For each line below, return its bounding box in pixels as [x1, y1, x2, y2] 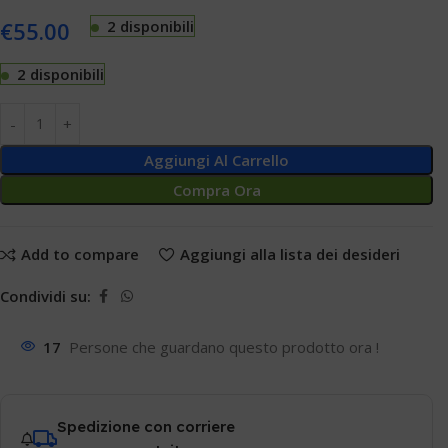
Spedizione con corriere [57, 416, 235, 436]
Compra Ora [172, 179, 261, 200]
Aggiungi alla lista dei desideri [179, 244, 400, 265]
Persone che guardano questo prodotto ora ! [69, 336, 379, 357]
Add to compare [20, 244, 139, 265]
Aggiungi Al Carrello [144, 149, 289, 170]
